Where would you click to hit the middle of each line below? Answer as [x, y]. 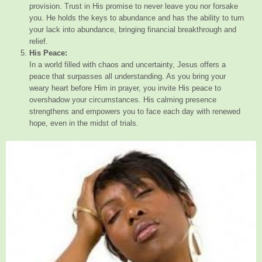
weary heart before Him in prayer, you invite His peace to [125, 88]
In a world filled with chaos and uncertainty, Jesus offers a [127, 64]
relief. [39, 41]
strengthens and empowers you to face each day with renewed [135, 111]
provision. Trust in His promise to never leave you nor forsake [134, 6]
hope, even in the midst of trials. [84, 123]
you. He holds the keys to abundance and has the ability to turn [137, 18]
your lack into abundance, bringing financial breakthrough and [133, 29]
